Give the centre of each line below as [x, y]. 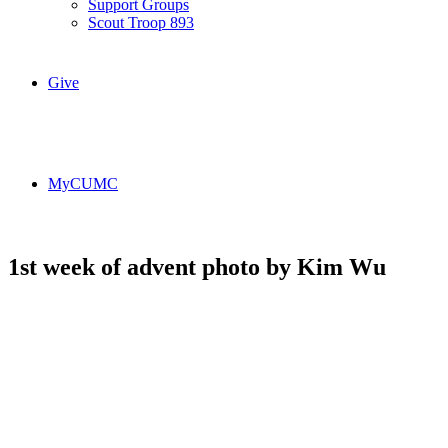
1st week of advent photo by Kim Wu [197, 266]
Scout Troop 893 [141, 22]
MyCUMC [83, 183]
